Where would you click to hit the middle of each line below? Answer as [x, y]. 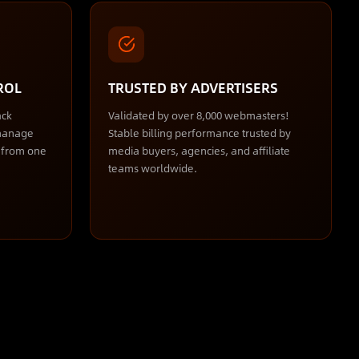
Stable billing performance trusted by [200, 133]
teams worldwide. [153, 168]
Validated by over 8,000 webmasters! [199, 115]
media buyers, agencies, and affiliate [200, 150]
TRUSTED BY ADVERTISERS [194, 87]
